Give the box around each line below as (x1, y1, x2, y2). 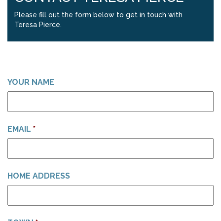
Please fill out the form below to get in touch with (14, 11, 183, 19)
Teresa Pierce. (14, 21, 62, 29)
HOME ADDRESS (7, 171, 70, 181)
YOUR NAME (7, 77, 54, 87)
